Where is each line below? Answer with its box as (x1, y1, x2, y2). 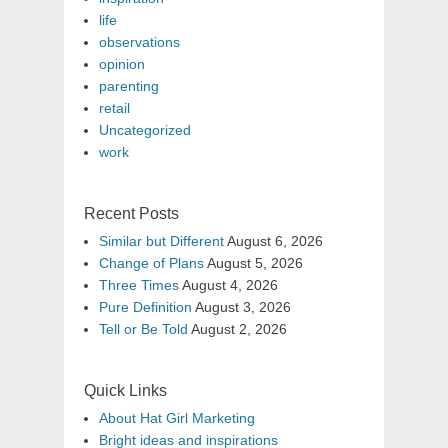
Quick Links (84, 382, 167, 400)
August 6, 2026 (227, 233, 323, 250)
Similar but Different (99, 233, 224, 250)
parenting (99, 78, 159, 95)
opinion (99, 56, 145, 73)
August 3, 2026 (195, 299, 291, 316)
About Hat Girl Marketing (99, 410, 255, 427)
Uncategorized (99, 122, 191, 139)
